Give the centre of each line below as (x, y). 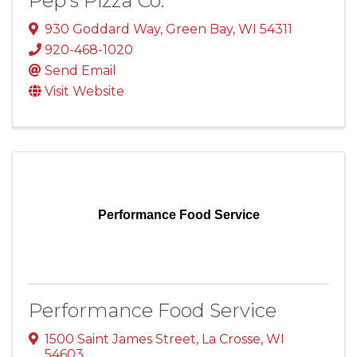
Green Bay (199, 29)
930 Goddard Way (102, 29)
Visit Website (84, 91)
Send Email (80, 70)
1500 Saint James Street (120, 339)
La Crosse (231, 339)
